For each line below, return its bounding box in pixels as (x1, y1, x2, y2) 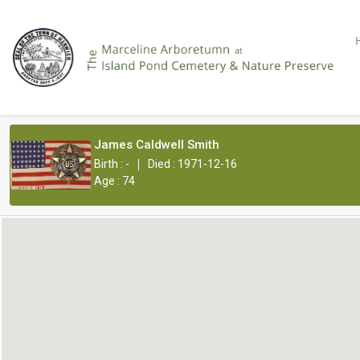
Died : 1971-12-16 (148, 157, 237, 170)
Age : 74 (94, 174, 135, 187)
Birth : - (94, 157, 129, 170)
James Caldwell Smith (94, 137, 219, 152)
